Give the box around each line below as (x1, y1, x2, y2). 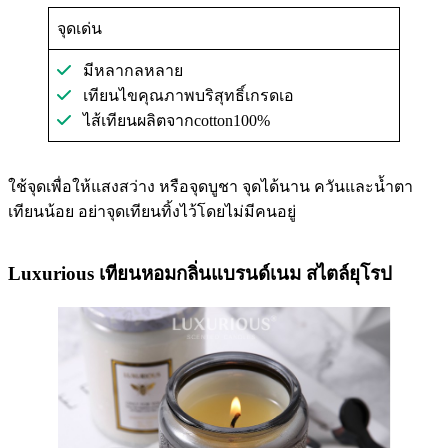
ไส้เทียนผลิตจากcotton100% (71, 112, 270, 130)
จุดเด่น (57, 20, 102, 38)
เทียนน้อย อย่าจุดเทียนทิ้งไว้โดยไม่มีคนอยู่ (8, 203, 296, 221)
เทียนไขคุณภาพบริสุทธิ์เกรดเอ (71, 87, 294, 105)
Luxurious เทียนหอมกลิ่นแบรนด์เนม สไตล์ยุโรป (8, 263, 392, 285)
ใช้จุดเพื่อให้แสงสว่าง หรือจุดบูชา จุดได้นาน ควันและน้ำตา (8, 178, 413, 196)
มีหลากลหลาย (71, 62, 183, 80)
